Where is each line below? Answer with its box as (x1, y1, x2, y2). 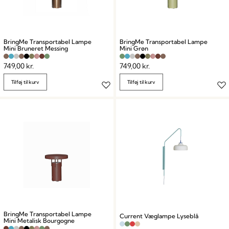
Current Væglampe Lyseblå (119, 212, 198, 220)
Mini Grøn (119, 44, 148, 52)
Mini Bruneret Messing (4, 44, 68, 52)
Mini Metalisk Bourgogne (4, 216, 75, 224)
